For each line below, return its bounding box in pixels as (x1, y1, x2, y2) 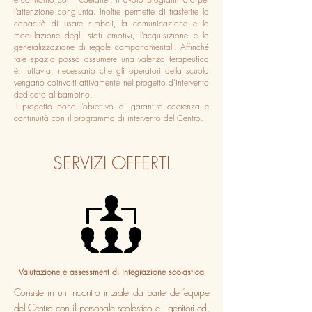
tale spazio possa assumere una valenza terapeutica (14, 52, 209, 65)
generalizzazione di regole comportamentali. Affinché (14, 40, 209, 53)
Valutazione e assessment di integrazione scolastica (19, 265, 204, 278)
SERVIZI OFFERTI (53, 150, 170, 175)
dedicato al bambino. (14, 88, 93, 100)
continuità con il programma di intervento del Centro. (14, 111, 203, 124)
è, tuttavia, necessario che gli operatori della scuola (14, 64, 209, 77)
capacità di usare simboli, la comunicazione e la (14, 17, 209, 29)
